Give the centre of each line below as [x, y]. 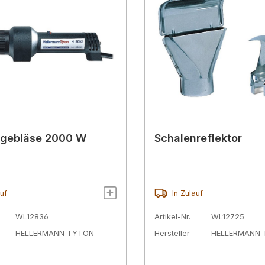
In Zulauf [187, 193]
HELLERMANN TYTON [55, 233]
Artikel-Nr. [172, 217]
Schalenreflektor [198, 138]
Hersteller [172, 233]
